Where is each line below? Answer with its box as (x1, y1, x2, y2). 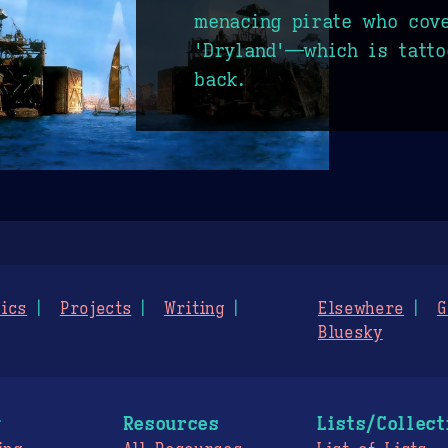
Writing (164, 298, 225, 319)
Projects (59, 298, 132, 319)
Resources (122, 410, 219, 435)
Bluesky (318, 322, 383, 343)
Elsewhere (318, 298, 405, 319)
